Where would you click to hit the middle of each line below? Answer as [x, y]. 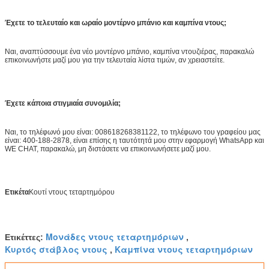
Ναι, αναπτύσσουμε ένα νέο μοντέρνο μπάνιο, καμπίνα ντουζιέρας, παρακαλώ [129, 51]
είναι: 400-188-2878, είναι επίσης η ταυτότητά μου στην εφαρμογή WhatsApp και [134, 140]
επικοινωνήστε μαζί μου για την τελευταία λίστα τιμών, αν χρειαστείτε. [115, 60]
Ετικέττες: [25, 237]
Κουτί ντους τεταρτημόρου [72, 192]
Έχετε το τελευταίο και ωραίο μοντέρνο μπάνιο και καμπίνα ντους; [116, 23]
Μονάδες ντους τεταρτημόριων [115, 236]
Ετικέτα [17, 192]
